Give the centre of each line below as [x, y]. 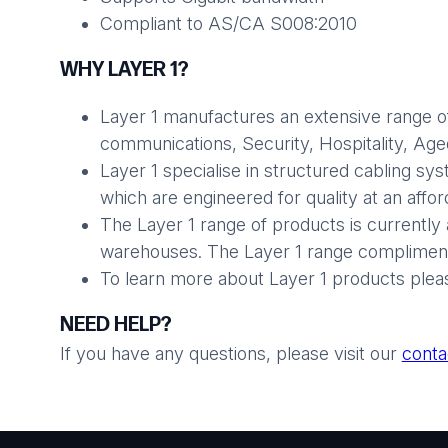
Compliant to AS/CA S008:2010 [228, 24]
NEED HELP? [115, 325]
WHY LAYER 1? [123, 70]
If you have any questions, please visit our [230, 354]
